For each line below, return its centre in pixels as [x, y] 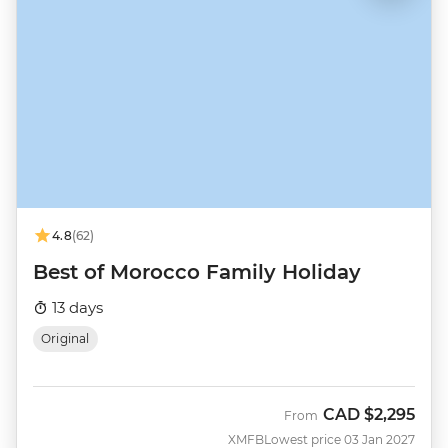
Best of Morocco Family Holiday [197, 271]
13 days [75, 307]
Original [65, 338]
